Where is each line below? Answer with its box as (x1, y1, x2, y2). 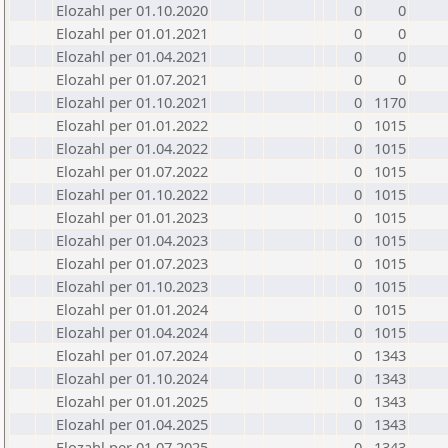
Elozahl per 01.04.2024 (56, 322, 208, 342)
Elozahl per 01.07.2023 (56, 253, 208, 273)
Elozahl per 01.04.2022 (56, 138, 208, 158)
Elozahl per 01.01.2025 (56, 391, 208, 411)
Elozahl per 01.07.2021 (56, 69, 208, 89)
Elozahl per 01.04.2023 (56, 230, 208, 250)
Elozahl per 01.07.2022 (56, 161, 208, 181)
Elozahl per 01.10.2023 (56, 276, 208, 296)
